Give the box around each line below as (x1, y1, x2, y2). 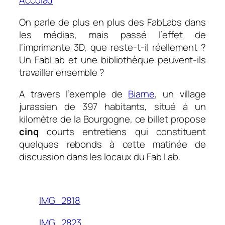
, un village (154, 87, 206, 101)
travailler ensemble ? (19, 65, 104, 79)
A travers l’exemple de (19, 87, 129, 101)
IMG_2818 (39, 194, 81, 207)
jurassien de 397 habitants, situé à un (19, 100, 206, 114)
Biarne (128, 87, 155, 101)
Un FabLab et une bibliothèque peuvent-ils (19, 53, 206, 66)
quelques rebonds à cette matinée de (19, 138, 206, 151)
